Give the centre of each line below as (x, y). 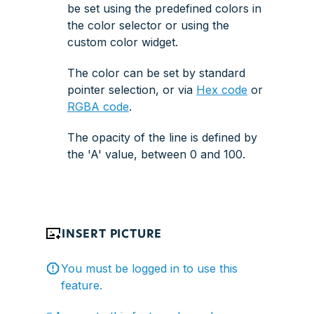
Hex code (222, 89)
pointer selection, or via (132, 89)
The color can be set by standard (156, 73)
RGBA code (98, 106)
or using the (196, 25)
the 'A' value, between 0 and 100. (156, 154)
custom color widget (121, 42)
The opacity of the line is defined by (162, 137)
